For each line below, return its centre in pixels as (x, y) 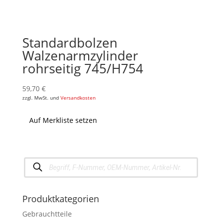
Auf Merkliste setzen (63, 120)
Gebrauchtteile (47, 214)
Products (38, 160)
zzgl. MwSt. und (41, 98)
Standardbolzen (70, 43)
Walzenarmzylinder (80, 56)
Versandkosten (78, 98)
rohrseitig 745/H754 (83, 69)
